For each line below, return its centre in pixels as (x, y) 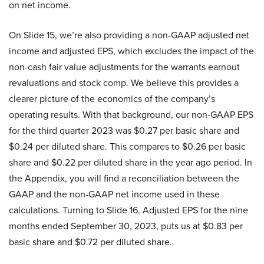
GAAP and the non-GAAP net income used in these (114, 194)
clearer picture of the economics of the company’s (112, 99)
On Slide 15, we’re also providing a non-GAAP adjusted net (129, 35)
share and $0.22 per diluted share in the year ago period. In (131, 163)
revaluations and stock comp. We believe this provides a (124, 83)
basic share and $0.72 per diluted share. (90, 242)
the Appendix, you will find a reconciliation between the (124, 179)
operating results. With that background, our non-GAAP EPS (131, 115)
